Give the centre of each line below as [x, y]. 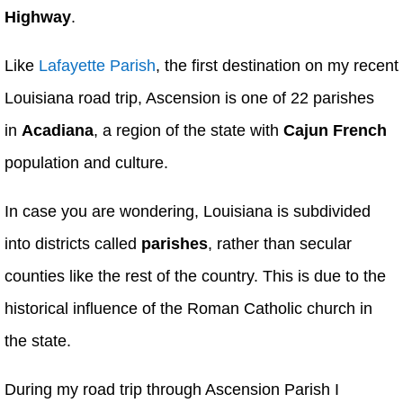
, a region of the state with [188, 131]
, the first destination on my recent [277, 66]
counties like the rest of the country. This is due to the [195, 277]
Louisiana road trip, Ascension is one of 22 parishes [189, 99]
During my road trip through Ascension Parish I [172, 390]
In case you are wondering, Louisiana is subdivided [188, 212]
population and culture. [86, 163]
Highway [38, 18]
